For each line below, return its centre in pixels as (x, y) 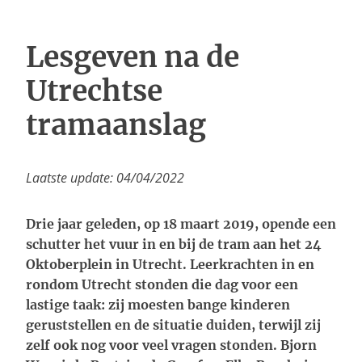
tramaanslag (116, 125)
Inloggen (52, 11)
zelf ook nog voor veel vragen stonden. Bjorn (171, 345)
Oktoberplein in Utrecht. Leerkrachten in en (170, 264)
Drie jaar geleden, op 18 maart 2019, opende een (181, 224)
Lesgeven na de (133, 57)
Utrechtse (94, 91)
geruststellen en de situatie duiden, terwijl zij (173, 325)
